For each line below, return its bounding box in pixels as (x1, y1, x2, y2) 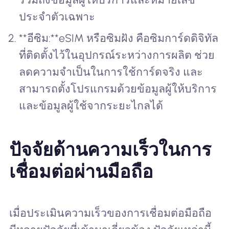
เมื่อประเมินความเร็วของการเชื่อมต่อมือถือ (9, 206, 212, 219)
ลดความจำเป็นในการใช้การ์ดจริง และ (19, 65, 203, 79)
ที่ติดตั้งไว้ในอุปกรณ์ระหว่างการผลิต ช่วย (19, 49, 215, 62)
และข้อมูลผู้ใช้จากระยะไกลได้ (19, 99, 164, 112)
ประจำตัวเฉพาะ (19, 10, 96, 23)
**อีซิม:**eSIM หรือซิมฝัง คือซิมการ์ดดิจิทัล (19, 32, 219, 45)
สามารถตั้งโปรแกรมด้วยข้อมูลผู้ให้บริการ (19, 82, 217, 96)
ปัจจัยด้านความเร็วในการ (9, 138, 211, 161)
